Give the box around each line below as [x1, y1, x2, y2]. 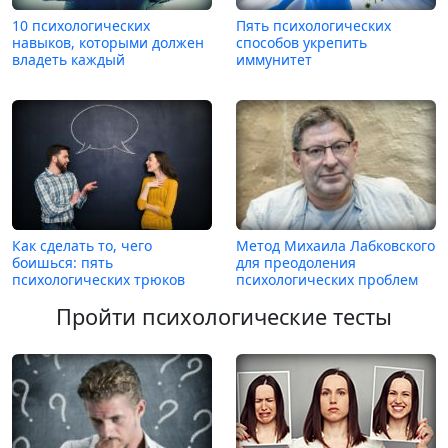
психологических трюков [12, 270, 185, 290]
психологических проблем [236, 270, 418, 290]
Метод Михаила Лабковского [236, 236, 435, 256]
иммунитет [236, 50, 312, 70]
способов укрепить [236, 33, 367, 53]
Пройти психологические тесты [56, 302, 392, 332]
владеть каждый [12, 50, 125, 70]
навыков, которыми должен [12, 33, 204, 53]
